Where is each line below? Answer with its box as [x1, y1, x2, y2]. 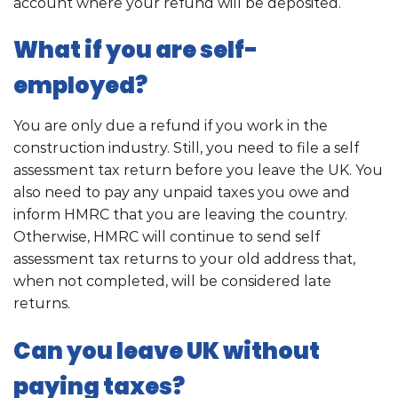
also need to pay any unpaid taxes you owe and [13, 184, 350, 202]
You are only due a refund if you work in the [13, 117, 328, 135]
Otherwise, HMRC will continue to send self [13, 228, 320, 246]
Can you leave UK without [13, 335, 320, 368]
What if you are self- [13, 34, 258, 67]
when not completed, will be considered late [13, 273, 331, 291]
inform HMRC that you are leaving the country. [13, 206, 347, 224]
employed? [13, 69, 147, 102]
